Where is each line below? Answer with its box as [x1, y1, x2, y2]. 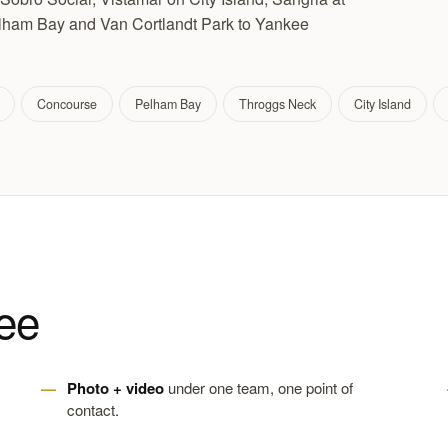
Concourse [37, 95, 97, 113]
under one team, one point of [163, 377, 353, 398]
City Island [354, 95, 411, 113]
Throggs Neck [239, 95, 316, 113]
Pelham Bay [135, 95, 201, 113]
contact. [66, 399, 119, 420]
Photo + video [66, 377, 164, 399]
